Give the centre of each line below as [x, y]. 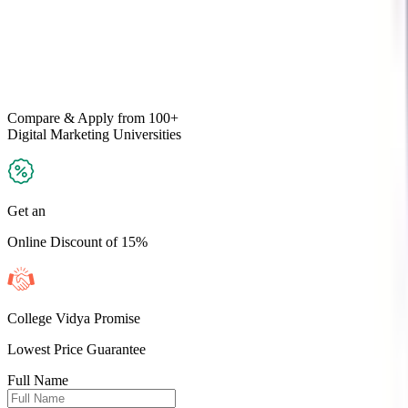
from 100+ [146, 118]
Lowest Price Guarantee [76, 349]
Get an [26, 211]
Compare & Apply [61, 118]
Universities [145, 134]
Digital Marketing [58, 134]
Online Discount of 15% [77, 242]
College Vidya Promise [74, 318]
